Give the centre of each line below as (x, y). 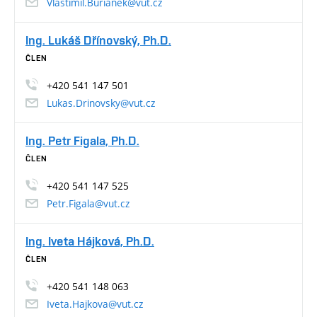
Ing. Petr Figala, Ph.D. (82, 140)
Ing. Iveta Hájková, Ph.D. (90, 241)
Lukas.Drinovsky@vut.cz (101, 103)
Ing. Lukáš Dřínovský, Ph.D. (98, 40)
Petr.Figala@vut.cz (88, 203)
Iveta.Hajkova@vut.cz (95, 304)
